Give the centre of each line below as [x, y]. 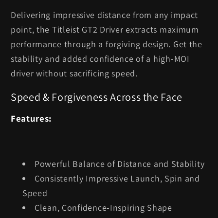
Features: [31, 118]
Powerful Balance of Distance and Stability [120, 163]
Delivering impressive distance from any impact [105, 15]
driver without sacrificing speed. [74, 73]
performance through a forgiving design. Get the [107, 44]
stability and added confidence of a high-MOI [100, 59]
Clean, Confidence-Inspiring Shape [103, 207]
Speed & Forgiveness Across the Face [97, 97]
